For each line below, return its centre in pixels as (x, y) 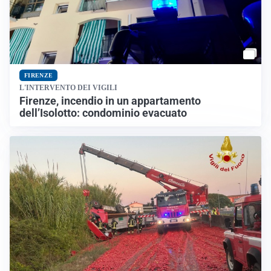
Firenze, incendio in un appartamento (110, 101)
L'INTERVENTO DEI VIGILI (68, 87)
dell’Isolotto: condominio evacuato (103, 113)
